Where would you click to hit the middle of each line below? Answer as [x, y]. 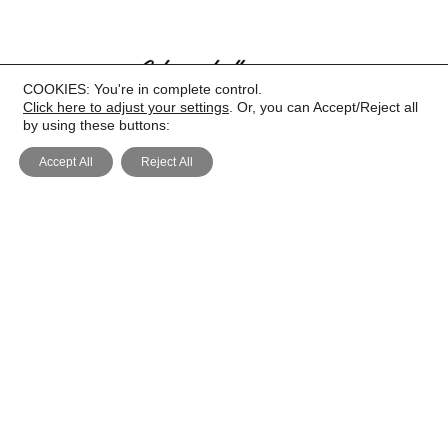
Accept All [66, 162]
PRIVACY [224, 353]
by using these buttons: [96, 125]
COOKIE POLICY [224, 415]
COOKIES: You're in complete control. [142, 89]
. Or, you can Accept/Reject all [323, 107]
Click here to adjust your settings [126, 107]
